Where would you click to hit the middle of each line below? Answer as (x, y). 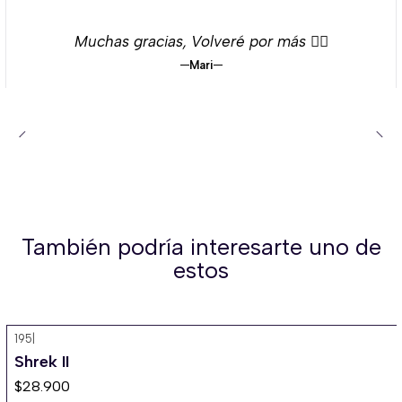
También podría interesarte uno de (201, 246)
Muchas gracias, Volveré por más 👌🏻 (201, 42)
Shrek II (41, 362)
